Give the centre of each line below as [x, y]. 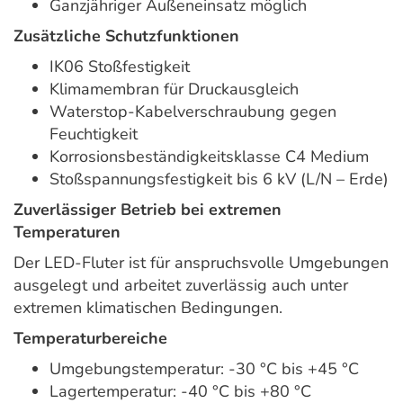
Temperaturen [67, 233]
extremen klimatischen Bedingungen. [148, 308]
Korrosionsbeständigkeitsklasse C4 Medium [209, 157]
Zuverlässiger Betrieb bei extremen [148, 210]
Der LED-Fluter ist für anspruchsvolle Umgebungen [201, 263]
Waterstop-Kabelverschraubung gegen [193, 112]
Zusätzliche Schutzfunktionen [126, 36]
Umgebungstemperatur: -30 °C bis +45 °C [204, 369]
